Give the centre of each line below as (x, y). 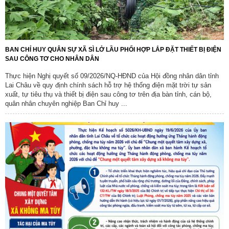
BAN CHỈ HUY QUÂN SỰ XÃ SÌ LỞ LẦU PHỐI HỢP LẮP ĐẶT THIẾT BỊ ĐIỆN (113, 49)
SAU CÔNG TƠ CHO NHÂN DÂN (52, 59)
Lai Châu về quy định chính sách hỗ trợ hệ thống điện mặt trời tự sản (108, 85)
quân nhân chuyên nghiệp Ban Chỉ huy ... (66, 103)
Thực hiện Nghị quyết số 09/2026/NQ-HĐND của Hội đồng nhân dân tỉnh (112, 76)
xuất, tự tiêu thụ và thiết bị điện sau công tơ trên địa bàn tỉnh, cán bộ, (108, 94)
